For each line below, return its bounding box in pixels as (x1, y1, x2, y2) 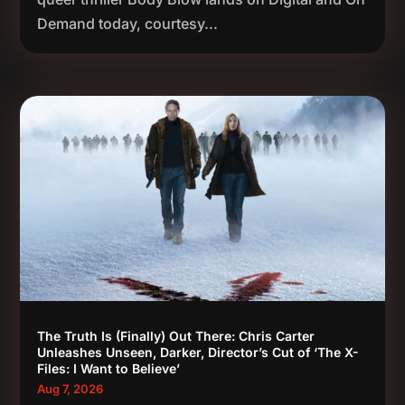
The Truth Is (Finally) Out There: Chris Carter (37, 327, 316, 344)
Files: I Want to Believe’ (37, 360, 181, 376)
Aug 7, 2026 (37, 381, 104, 396)
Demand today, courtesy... (37, 14, 219, 33)
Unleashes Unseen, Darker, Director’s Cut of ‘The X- (37, 344, 360, 360)
